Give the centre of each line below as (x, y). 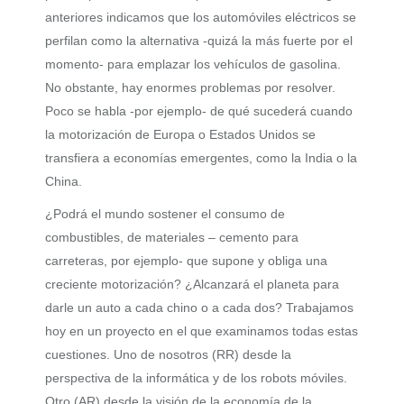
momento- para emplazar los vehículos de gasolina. (193, 64)
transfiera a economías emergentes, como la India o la (201, 158)
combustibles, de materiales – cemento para (172, 237)
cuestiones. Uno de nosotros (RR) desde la (168, 354)
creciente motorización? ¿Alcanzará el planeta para (192, 284)
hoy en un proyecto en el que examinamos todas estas (202, 331)
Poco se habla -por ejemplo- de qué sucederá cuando (199, 111)
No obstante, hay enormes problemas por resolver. (190, 87)
